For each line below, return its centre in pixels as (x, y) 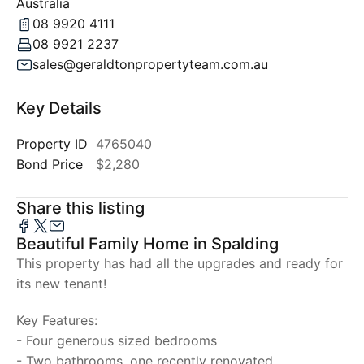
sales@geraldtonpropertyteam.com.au (150, 64)
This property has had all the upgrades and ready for (180, 263)
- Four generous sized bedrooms (117, 340)
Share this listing (80, 208)
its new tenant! (61, 284)
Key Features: (57, 320)
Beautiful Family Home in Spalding (147, 244)
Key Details (59, 108)
